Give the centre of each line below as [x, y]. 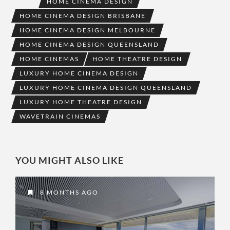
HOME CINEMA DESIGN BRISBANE [83, 16]
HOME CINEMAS [49, 59]
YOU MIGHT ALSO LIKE [70, 160]
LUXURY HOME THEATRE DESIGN [81, 102]
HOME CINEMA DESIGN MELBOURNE [88, 30]
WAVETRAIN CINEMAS [60, 117]
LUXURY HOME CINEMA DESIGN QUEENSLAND [106, 88]
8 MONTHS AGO [68, 193]
